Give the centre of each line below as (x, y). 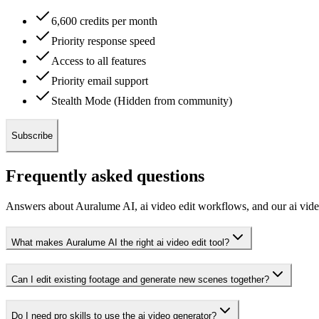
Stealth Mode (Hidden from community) (142, 100)
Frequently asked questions (105, 176)
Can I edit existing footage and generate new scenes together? (140, 279)
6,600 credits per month (104, 21)
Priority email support (100, 80)
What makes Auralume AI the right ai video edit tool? (120, 242)
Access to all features (99, 61)
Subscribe (32, 136)
